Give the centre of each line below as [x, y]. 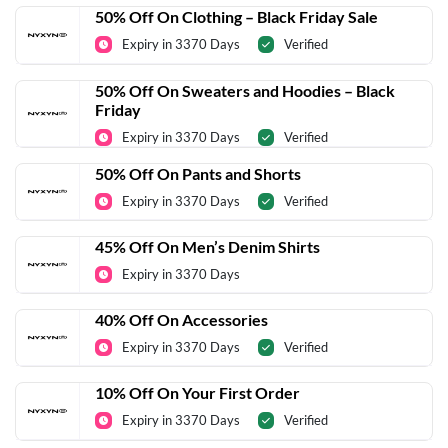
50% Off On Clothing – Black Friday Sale [236, 17]
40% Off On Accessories [181, 320]
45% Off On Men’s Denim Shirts [207, 246]
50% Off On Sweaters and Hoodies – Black [245, 90]
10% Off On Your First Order [197, 393]
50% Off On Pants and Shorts [198, 173]
